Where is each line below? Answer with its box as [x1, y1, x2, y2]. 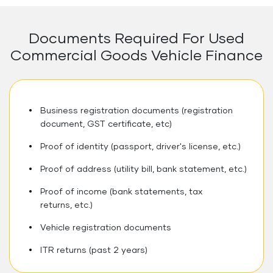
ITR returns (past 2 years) [40, 246, 147, 255]
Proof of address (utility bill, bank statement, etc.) [40, 165, 247, 174]
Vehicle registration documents [40, 223, 171, 232]
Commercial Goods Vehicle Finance [10, 48, 263, 63]
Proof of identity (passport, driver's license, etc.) [40, 142, 241, 151]
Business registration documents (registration [40, 106, 233, 115]
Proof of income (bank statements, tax [40, 187, 202, 196]
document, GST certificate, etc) [40, 119, 172, 129]
